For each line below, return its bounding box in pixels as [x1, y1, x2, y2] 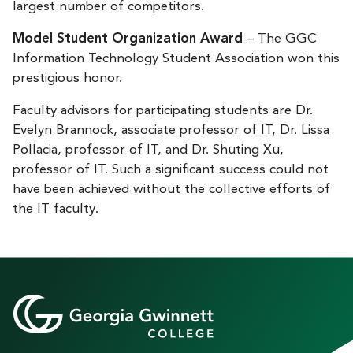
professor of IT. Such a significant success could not [13, 162, 329, 176]
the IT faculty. [13, 202, 98, 216]
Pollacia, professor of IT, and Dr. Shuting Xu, [13, 143, 284, 157]
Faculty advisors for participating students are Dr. [13, 103, 313, 117]
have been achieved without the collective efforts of [13, 182, 330, 196]
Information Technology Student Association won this [13, 51, 340, 65]
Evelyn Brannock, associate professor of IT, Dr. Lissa [13, 123, 329, 137]
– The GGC [247, 32, 317, 46]
